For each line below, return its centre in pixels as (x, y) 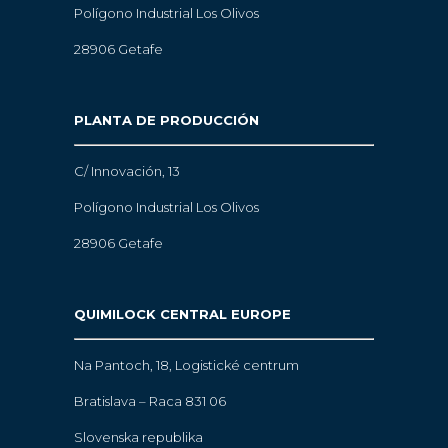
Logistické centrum (237, 364)
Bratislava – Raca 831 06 (150, 400)
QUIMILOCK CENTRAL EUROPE (182, 313)
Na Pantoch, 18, (124, 364)
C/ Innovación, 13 (127, 170)
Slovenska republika (138, 436)
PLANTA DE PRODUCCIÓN (166, 119)
